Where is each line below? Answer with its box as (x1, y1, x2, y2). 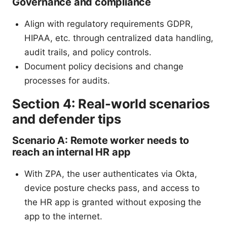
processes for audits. (24, 75, 110, 86)
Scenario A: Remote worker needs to (12, 134, 190, 146)
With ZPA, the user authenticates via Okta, (24, 168, 197, 179)
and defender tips (12, 110, 121, 127)
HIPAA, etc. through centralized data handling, (24, 32, 213, 43)
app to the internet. (24, 211, 102, 221)
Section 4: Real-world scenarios (12, 95, 210, 111)
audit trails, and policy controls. (24, 47, 152, 57)
